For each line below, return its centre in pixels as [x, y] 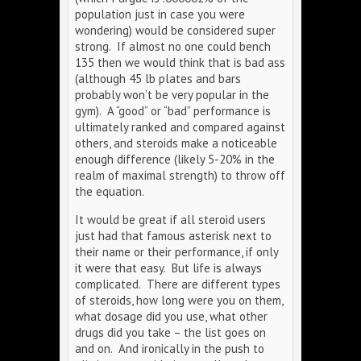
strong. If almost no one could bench [173, 46]
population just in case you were [160, 14]
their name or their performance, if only [176, 252]
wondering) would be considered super [175, 30]
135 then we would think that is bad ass [180, 62]
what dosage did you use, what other [171, 316]
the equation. [110, 191]
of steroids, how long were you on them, [179, 300]
